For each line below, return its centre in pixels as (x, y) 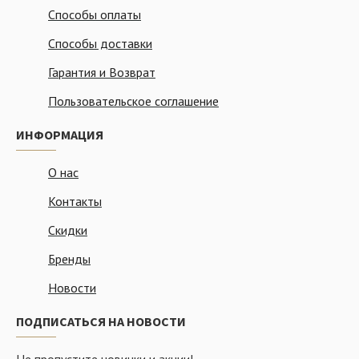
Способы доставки (100, 43)
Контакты (75, 201)
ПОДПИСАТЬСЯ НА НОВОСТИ (101, 321)
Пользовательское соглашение (133, 101)
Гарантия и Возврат (102, 72)
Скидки (68, 230)
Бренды (69, 259)
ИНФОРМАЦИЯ (60, 135)
